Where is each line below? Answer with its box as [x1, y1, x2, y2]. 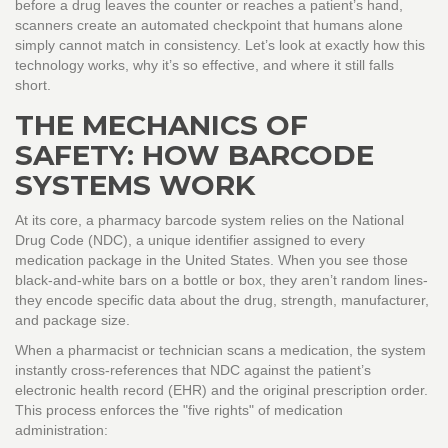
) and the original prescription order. [202, 382, 428, 399]
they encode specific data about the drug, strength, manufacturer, [15, 292, 429, 309]
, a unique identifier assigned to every [128, 232, 365, 249]
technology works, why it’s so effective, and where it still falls [15, 57, 394, 74]
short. [15, 77, 51, 94]
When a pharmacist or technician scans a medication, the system [15, 342, 426, 359]
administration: [15, 422, 108, 439]
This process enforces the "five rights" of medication [15, 402, 343, 419]
